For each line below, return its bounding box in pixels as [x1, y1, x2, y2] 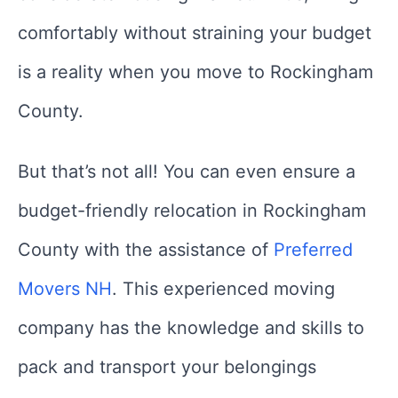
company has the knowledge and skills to [18, 317, 364, 339]
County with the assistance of [18, 239, 268, 261]
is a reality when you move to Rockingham [18, 61, 373, 84]
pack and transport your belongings [18, 356, 316, 378]
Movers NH [18, 278, 112, 300]
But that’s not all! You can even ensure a [18, 161, 355, 183]
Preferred [268, 239, 353, 261]
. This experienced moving [112, 278, 335, 300]
